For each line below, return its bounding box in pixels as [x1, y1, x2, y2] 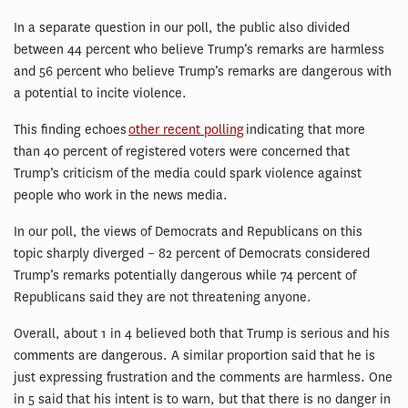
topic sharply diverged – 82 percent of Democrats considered [14, 244, 370, 262]
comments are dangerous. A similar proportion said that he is [14, 346, 375, 364]
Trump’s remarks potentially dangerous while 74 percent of [14, 266, 356, 284]
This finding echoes [14, 120, 128, 138]
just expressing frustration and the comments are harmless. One [14, 368, 393, 386]
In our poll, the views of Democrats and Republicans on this [14, 222, 362, 240]
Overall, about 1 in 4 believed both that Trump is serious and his [14, 324, 390, 342]
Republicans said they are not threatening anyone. [14, 288, 311, 306]
